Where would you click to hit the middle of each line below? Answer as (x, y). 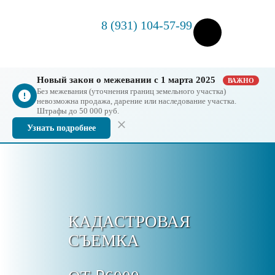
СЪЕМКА (104, 241)
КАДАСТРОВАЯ (130, 222)
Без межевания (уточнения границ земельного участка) (131, 91)
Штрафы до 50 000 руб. (78, 111)
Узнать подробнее (61, 128)
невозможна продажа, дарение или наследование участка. (137, 101)
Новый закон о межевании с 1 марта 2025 (127, 80)
